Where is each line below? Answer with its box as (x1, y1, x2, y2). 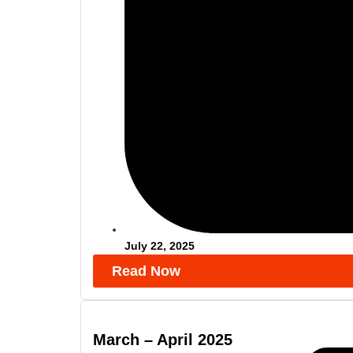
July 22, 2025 (124, 240, 195, 253)
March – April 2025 (93, 331, 232, 349)
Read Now (112, 263, 180, 280)
